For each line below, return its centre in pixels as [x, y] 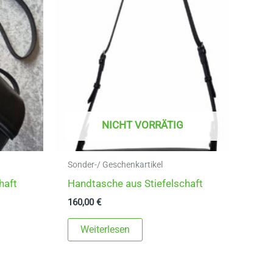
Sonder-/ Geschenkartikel [115, 165]
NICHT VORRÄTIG [142, 125]
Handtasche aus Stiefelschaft [136, 183]
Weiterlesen [105, 230]
